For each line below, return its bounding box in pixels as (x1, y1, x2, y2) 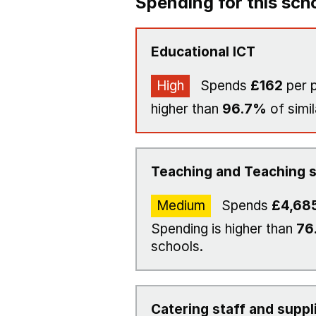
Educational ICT (151, 44, 255, 60)
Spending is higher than (151, 221, 296, 237)
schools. (151, 238, 203, 255)
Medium (157, 197, 205, 214)
